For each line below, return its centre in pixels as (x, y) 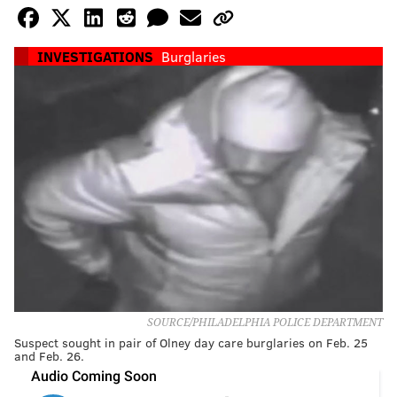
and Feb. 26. (49, 355)
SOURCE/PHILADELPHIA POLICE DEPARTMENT (265, 322)
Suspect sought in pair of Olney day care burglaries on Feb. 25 (191, 342)
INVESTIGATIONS (95, 57)
